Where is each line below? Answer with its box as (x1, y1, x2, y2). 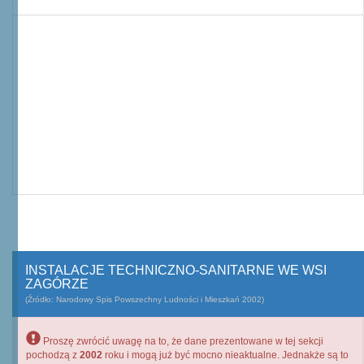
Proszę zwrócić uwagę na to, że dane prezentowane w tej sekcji (41, 336, 323, 347)
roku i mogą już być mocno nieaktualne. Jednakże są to (102, 349, 349, 361)
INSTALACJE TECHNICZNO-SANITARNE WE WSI (25, 263, 327, 277)
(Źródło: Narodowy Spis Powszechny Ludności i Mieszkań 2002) (25, 295, 264, 304)
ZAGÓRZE (25, 277, 89, 291)
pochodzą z (26, 349, 80, 361)
